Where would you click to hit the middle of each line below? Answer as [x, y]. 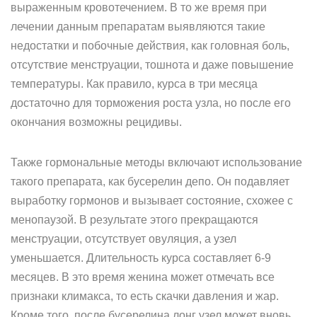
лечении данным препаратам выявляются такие [138, 27]
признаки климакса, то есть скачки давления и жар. [145, 296]
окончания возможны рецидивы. [96, 122]
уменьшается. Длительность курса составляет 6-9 [141, 258]
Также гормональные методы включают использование [156, 162]
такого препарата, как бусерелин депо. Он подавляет [150, 181]
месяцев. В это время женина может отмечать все [143, 277]
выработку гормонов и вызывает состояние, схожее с [152, 201]
